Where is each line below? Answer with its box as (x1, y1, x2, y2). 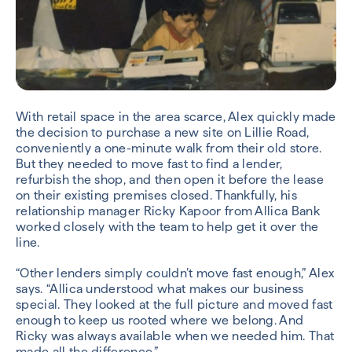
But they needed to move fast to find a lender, (16, 156, 283, 172)
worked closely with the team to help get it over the (16, 219, 319, 235)
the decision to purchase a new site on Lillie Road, (16, 125, 310, 141)
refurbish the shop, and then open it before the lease (16, 172, 324, 188)
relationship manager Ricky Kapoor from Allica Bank (16, 203, 321, 219)
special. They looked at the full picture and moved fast (16, 297, 333, 313)
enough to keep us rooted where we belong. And (16, 313, 304, 328)
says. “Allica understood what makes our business (16, 281, 304, 297)
